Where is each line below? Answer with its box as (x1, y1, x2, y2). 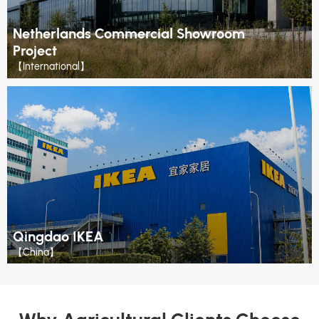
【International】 (12, 61, 90, 73)
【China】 (12, 246, 59, 258)
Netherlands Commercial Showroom (12, 25, 245, 43)
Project (12, 42, 57, 60)
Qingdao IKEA (12, 227, 104, 245)
